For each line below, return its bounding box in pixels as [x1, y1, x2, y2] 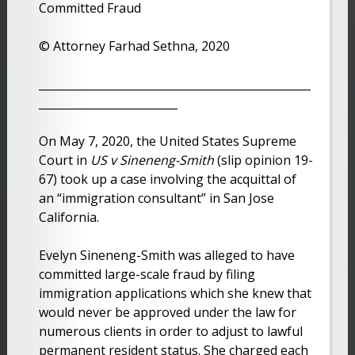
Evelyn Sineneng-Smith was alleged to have [38, 246, 295, 264]
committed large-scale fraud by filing [38, 265, 255, 283]
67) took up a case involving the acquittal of [38, 170, 296, 188]
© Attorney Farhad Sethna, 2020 [38, 36, 230, 55]
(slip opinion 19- [213, 151, 313, 169]
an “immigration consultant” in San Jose [38, 189, 274, 207]
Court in [38, 151, 90, 169]
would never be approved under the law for [38, 303, 296, 321]
